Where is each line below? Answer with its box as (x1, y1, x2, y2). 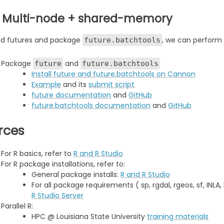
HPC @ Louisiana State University (31, 211, 147, 221)
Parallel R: (1, 200, 33, 211)
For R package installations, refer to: (1, 158, 125, 169)
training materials (147, 211, 209, 221)
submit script (88, 79, 135, 89)
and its (61, 79, 89, 89)
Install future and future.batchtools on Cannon (31, 68, 196, 79)
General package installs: (31, 169, 121, 179)
